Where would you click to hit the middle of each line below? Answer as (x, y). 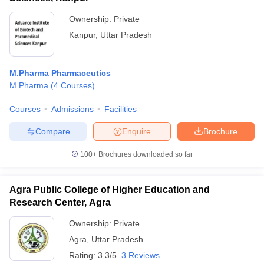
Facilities (121, 109)
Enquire (136, 131)
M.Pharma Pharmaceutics (60, 73)
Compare (52, 131)
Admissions (72, 109)
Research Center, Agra (60, 202)
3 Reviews (141, 255)
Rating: (83, 255)
